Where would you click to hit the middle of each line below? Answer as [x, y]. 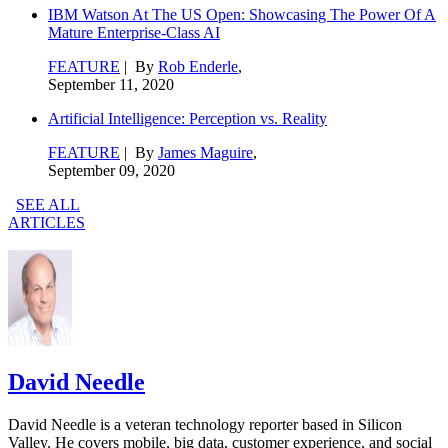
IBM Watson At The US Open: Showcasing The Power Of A [242, 14]
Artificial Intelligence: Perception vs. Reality [187, 118]
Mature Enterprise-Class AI [134, 32]
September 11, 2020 [111, 84]
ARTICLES [46, 222]
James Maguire [205, 152]
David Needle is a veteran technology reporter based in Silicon [205, 425]
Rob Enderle [198, 66]
